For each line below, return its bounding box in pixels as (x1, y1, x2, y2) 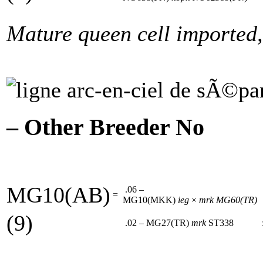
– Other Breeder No (6, 114, 204, 140)
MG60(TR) (216, 194, 257, 205)
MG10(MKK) (120, 194, 178, 205)
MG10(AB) (6, 182, 110, 207)
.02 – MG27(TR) (120, 217, 191, 228)
